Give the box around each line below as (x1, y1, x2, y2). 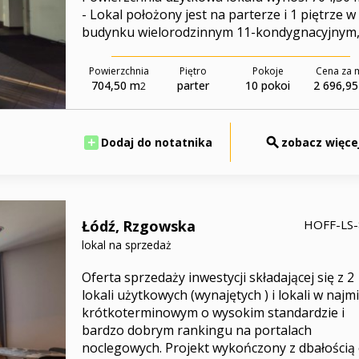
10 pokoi (245, 78, 291, 93)
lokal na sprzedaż (81, 237, 171, 252)
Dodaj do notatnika (100, 135, 212, 150)
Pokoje (252, 64, 284, 78)
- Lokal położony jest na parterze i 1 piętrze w (81, 6, 356, 23)
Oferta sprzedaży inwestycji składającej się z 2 (81, 268, 354, 286)
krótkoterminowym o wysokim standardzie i (81, 304, 345, 321)
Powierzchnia (88, 64, 149, 78)
